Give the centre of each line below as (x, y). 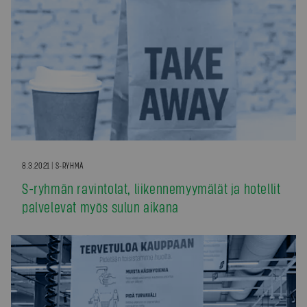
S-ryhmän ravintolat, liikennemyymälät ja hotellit (151, 188)
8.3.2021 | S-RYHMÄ (53, 165)
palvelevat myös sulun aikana (100, 206)
